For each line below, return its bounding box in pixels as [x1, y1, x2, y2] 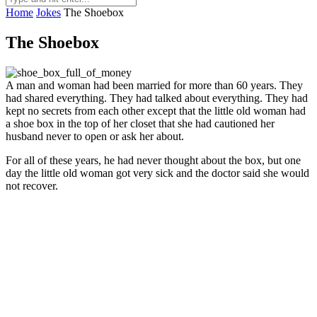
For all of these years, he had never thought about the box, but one [6, 154, 301, 166]
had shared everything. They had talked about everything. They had [6, 91, 308, 104]
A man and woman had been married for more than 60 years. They [6, 79, 303, 91]
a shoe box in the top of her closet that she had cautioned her [6, 117, 275, 129]
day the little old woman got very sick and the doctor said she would [6, 166, 309, 179]
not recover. [6, 179, 58, 192]
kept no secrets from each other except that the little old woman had [6, 104, 306, 117]
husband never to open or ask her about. [6, 129, 184, 142]
